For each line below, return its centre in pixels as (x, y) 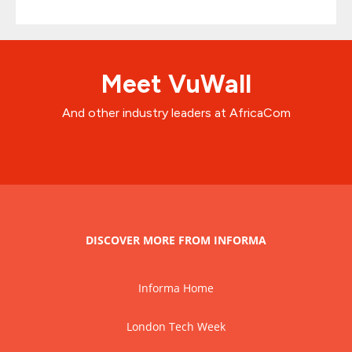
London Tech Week (176, 326)
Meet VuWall (176, 84)
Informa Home (176, 288)
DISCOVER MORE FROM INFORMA (176, 240)
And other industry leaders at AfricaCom (176, 113)
